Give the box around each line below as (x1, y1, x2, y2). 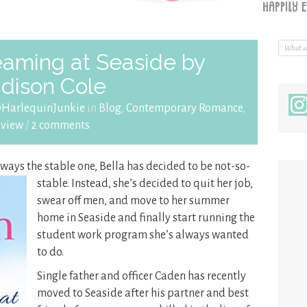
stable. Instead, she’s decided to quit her (37, 177, 234, 190)
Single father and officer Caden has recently (37, 270, 246, 282)
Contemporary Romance (125, 102, 243, 114)
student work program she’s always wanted (37, 229, 249, 241)
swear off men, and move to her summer (37, 195, 230, 207)
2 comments (30, 119, 90, 132)
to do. (37, 246, 64, 258)
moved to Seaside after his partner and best (37, 287, 249, 299)
